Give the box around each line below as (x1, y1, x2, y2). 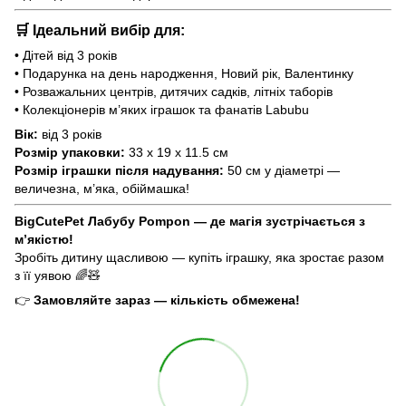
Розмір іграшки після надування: (14, 163, 224, 179)
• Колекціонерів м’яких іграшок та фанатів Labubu (14, 102, 309, 118)
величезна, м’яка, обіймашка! (14, 181, 189, 197)
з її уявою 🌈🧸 (14, 268, 101, 284)
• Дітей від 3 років (14, 48, 117, 63)
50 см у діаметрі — (224, 163, 340, 179)
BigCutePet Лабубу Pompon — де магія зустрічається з (14, 214, 365, 229)
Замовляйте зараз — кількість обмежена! (34, 293, 300, 308)
